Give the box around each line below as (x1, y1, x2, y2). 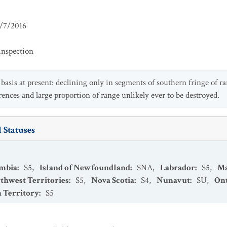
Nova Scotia (91, 175, 134, 186)
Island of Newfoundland (40, 162, 130, 173)
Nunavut (157, 175, 190, 186)
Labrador (160, 162, 195, 173)
